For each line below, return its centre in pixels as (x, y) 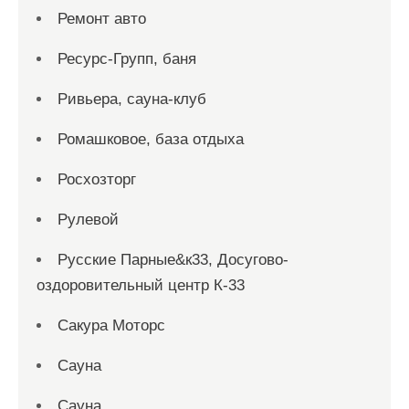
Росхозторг (97, 179)
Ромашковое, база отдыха (151, 139)
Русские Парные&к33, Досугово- (173, 260)
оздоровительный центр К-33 (141, 285)
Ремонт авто (102, 19)
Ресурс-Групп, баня (127, 59)
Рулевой (88, 220)
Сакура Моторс (111, 325)
